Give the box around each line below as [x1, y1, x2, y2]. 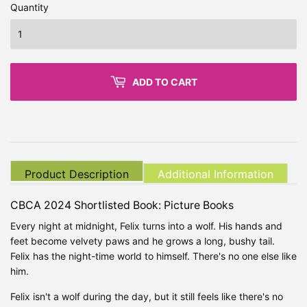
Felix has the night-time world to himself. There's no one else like [10, 249, 297, 262]
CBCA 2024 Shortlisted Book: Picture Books [10, 198, 234, 212]
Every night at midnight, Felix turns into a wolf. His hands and [10, 219, 282, 232]
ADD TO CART [132, 75, 197, 88]
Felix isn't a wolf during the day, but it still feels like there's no [10, 290, 283, 302]
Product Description [25, 167, 129, 181]
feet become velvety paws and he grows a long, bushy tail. [10, 234, 275, 247]
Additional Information [158, 167, 273, 181]
